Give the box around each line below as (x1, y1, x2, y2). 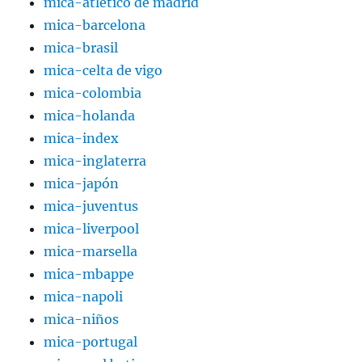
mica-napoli (44, 288, 124, 305)
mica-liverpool (44, 221, 140, 238)
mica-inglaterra (44, 153, 147, 170)
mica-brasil (44, 40, 119, 57)
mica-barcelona (44, 17, 146, 34)
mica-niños (44, 311, 120, 328)
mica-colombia (44, 85, 142, 102)
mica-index (44, 130, 120, 147)
